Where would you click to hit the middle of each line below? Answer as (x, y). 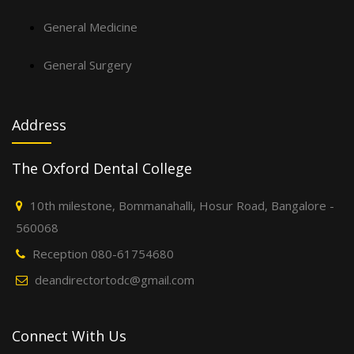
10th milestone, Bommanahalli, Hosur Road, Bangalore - (182, 205)
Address (39, 124)
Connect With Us (69, 335)
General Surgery (88, 64)
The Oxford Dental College (102, 168)
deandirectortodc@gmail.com (115, 279)
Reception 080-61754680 (103, 253)
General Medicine (90, 26)
